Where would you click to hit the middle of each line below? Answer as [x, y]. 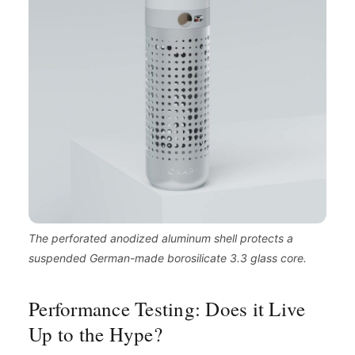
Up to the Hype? [95, 334]
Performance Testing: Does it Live [167, 308]
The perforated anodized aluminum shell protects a [161, 238]
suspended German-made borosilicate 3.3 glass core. [168, 258]
